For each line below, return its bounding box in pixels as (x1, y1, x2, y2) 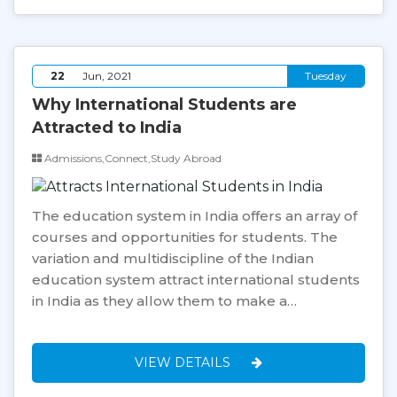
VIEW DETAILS (135, 354, 234, 370)
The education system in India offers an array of (32, 206, 357, 224)
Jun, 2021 (82, 68, 131, 82)
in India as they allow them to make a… (32, 292, 297, 309)
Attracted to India (32, 117, 182, 137)
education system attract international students (32, 270, 360, 288)
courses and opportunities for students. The (32, 228, 338, 245)
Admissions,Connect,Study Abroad (42, 151, 222, 165)
